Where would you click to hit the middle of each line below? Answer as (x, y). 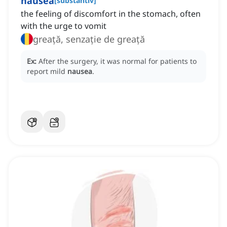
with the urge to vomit (64, 26)
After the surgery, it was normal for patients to (118, 61)
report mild (47, 71)
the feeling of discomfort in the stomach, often (111, 14)
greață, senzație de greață (89, 39)
